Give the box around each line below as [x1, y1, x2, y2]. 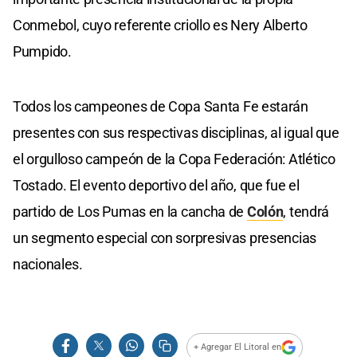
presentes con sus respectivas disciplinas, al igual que [13, 124, 339, 141]
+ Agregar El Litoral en [194, 342, 282, 353]
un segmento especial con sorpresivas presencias [13, 229, 316, 246]
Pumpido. [13, 42, 72, 60]
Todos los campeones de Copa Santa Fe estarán [13, 97, 308, 115]
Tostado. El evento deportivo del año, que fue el [13, 176, 300, 194]
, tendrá [283, 202, 330, 220]
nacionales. [13, 255, 83, 273]
